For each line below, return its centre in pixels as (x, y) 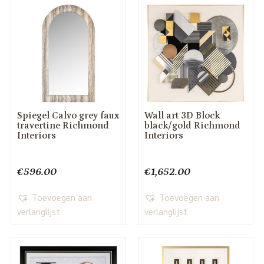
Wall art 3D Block (182, 115)
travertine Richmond (63, 125)
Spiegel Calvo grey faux (68, 115)
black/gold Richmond (192, 125)
